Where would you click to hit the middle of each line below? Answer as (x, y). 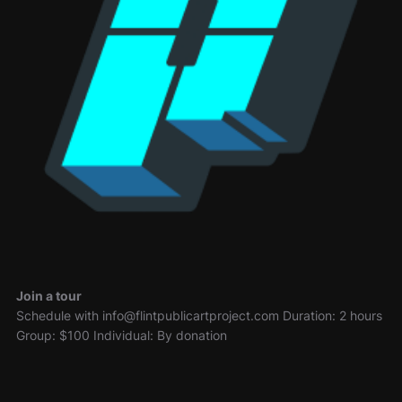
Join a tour (48, 296)
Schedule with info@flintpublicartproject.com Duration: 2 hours (199, 316)
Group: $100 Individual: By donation (121, 336)
